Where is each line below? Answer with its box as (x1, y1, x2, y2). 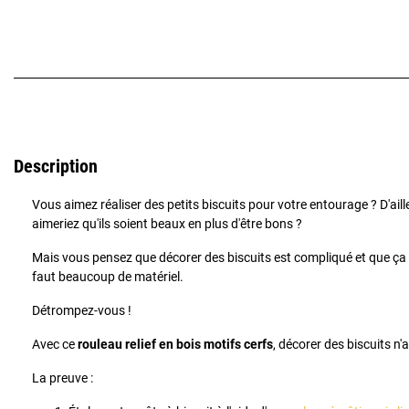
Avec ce (32, 337, 78, 352)
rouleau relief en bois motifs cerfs (78, 337, 273, 352)
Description (14, 155, 98, 178)
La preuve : (32, 371, 93, 386)
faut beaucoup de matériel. (32, 269, 184, 285)
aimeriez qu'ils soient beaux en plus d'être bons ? (32, 216, 302, 232)
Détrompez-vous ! (32, 303, 131, 319)
